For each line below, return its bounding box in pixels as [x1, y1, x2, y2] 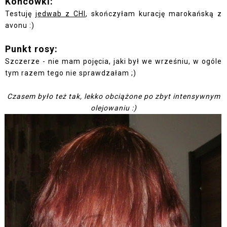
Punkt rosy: [5, 44, 58, 55]
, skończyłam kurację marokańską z [86, 10, 222, 18]
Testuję [5, 10, 35, 18]
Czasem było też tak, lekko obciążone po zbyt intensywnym [7, 92, 220, 101]
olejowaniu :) [90, 104, 137, 112]
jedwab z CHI [35, 10, 86, 18]
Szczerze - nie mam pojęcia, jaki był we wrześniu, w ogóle [5, 57, 222, 66]
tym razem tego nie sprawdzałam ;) [5, 69, 136, 78]
